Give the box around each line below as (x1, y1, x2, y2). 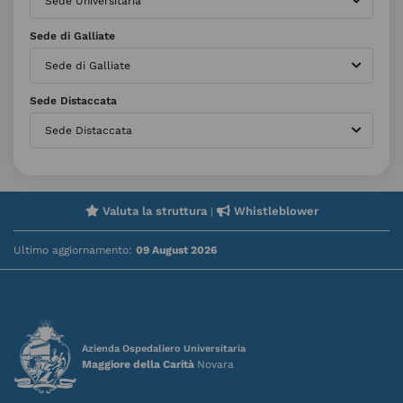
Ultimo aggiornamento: (13, 244, 136, 257)
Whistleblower (229, 204, 318, 219)
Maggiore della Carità (82, 357, 197, 371)
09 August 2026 (136, 244, 217, 257)
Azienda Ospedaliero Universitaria (82, 342, 246, 354)
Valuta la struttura (98, 204, 207, 219)
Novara (197, 357, 234, 371)
